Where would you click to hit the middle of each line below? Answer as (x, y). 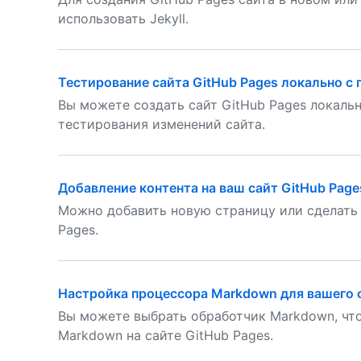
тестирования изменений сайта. (162, 124)
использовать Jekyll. (123, 19)
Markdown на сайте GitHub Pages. (166, 335)
